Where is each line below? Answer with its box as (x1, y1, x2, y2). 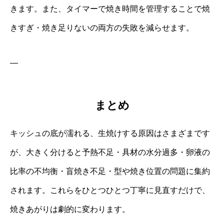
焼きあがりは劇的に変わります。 (10, 204, 130, 213)
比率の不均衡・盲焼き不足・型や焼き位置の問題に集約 (10, 166, 210, 175)
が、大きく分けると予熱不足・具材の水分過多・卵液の (10, 147, 210, 156)
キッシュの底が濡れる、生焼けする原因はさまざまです (10, 128, 210, 137)
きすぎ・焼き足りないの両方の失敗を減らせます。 (10, 23, 194, 32)
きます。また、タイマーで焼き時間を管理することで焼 (10, 4, 210, 13)
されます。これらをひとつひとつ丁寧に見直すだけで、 (10, 185, 210, 194)
